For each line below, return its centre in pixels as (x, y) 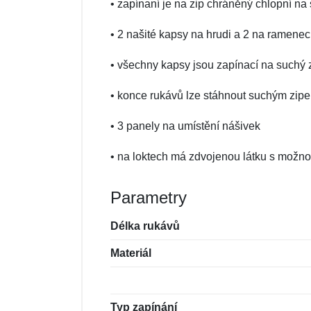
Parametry (149, 197)
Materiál (131, 253)
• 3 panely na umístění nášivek (185, 126)
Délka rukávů (145, 226)
